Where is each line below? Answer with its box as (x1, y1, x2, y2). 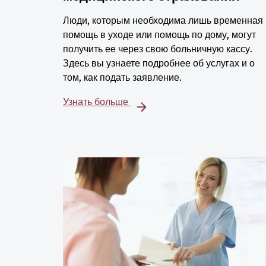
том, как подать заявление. (63, 72, 182, 84)
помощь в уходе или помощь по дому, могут (63, 29, 256, 41)
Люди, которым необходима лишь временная (63, 15, 264, 27)
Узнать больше (63, 96, 131, 108)
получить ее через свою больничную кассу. (63, 43, 253, 55)
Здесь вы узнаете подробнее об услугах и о (63, 58, 255, 69)
